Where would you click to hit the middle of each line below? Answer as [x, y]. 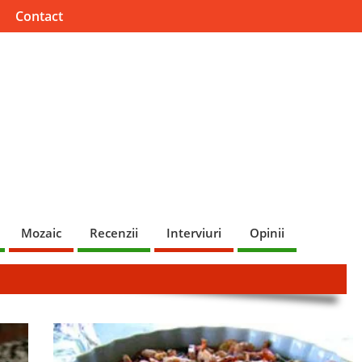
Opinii [267, 232]
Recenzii [114, 232]
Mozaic [41, 232]
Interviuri [194, 232]
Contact [39, 17]
